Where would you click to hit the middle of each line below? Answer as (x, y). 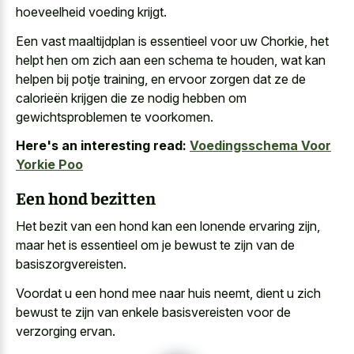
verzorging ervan (64, 331)
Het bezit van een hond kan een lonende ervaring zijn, (168, 226)
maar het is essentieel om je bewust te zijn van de (155, 245)
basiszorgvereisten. (71, 264)
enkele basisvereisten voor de (206, 312)
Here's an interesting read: (101, 146)
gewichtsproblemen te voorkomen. (115, 117)
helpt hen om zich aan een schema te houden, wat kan (171, 60)
